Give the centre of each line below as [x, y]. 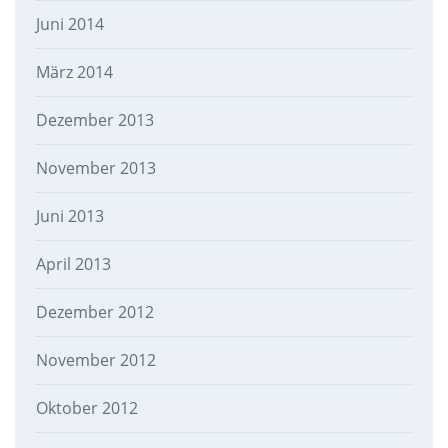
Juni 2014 [69, 24]
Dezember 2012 [94, 312]
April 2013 [73, 264]
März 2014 [74, 72]
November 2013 [95, 168]
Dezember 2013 [94, 120]
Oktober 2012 [86, 408]
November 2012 [95, 360]
